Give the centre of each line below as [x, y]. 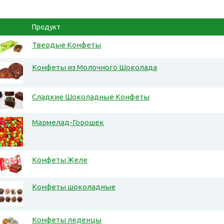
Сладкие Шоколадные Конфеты [91, 97]
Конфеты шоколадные [74, 187]
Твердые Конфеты [66, 45]
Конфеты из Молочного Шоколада [94, 67]
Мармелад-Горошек [68, 122]
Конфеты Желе [60, 160]
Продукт [46, 27]
